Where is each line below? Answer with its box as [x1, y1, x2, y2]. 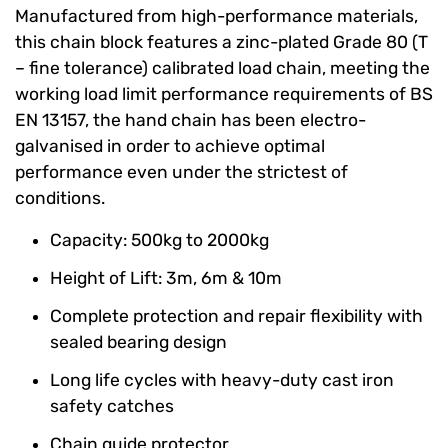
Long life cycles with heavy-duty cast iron [50, 370, 394, 390]
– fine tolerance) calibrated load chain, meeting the [15, 58, 430, 78]
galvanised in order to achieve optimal [15, 136, 325, 156]
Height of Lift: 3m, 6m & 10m [50, 268, 282, 288]
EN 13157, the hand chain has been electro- [15, 110, 366, 130]
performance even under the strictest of [15, 162, 348, 182]
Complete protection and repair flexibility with [50, 306, 423, 326]
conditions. [15, 188, 105, 208]
